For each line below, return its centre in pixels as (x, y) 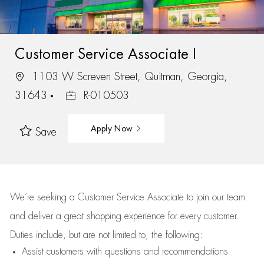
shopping (105, 216)
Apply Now (113, 128)
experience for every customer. (181, 216)
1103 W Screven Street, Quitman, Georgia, (128, 76)
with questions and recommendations (156, 252)
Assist (32, 252)
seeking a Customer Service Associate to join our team (139, 197)
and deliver (33, 216)
